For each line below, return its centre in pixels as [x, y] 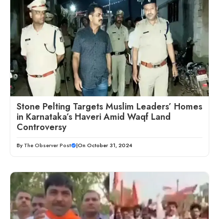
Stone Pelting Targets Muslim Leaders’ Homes [109, 107]
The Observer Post [47, 145]
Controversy [42, 127]
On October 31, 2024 [105, 145]
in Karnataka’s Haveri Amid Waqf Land [94, 117]
